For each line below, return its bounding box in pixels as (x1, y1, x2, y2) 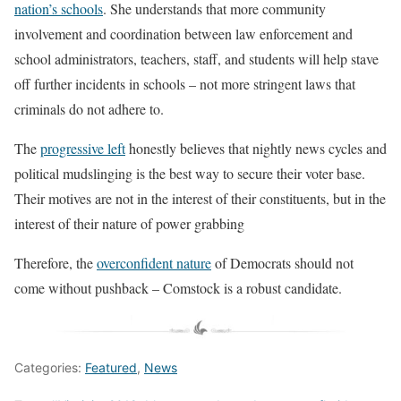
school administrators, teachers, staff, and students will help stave (14, 49, 379, 69)
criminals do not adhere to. (14, 99, 164, 119)
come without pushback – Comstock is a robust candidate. (14, 278, 342, 298)
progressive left (40, 139, 125, 158)
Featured (85, 360, 137, 376)
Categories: (14, 360, 85, 376)
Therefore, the (14, 253, 97, 273)
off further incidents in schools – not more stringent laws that (14, 74, 355, 94)
